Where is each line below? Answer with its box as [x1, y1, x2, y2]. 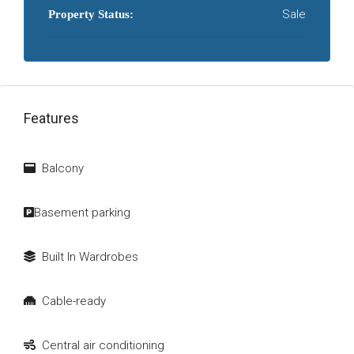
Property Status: [48, 8, 134, 21]
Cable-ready [42, 294, 106, 308]
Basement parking [34, 205, 130, 220]
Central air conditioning [42, 338, 164, 352]
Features [24, 110, 79, 126]
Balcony [42, 161, 84, 175]
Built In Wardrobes [42, 250, 138, 264]
